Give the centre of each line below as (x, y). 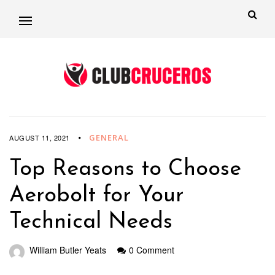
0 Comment (152, 250)
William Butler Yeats (68, 250)
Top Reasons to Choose (125, 170)
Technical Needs (91, 223)
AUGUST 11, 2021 (40, 138)
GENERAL (109, 138)
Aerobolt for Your (97, 196)
